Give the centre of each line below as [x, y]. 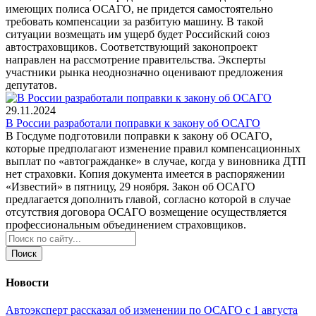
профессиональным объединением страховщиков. [126, 225]
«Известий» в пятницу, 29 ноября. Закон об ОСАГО [130, 187]
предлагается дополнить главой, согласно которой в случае [148, 200]
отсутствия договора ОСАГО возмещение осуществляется [146, 212]
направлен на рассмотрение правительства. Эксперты [136, 60]
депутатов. [31, 85]
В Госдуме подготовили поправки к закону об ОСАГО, [139, 136]
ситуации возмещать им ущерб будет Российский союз [138, 35]
